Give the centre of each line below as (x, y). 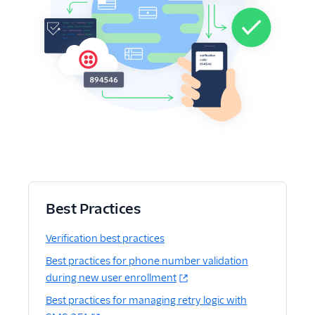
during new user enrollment (111, 278)
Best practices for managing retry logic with (146, 301)
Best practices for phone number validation (147, 261)
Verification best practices (105, 239)
